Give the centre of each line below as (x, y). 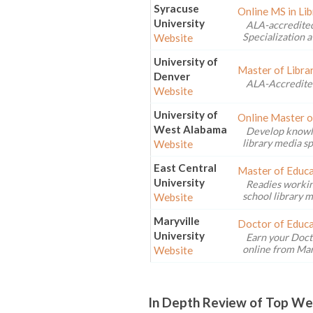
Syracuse (176, 8)
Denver (172, 76)
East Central (185, 167)
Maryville (176, 220)
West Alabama (190, 129)
